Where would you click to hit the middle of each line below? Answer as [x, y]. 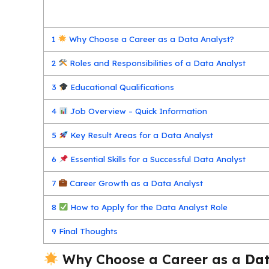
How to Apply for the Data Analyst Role [148, 207]
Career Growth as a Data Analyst [135, 183]
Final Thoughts [87, 231]
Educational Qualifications [121, 87]
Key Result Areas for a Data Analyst [141, 135]
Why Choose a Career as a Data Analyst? [151, 39]
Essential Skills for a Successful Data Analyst [157, 159]
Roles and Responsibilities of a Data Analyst [157, 63]
